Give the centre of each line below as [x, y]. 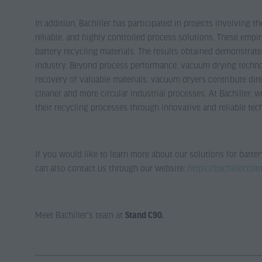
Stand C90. [145, 215]
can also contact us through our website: [111, 168]
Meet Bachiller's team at [80, 215]
